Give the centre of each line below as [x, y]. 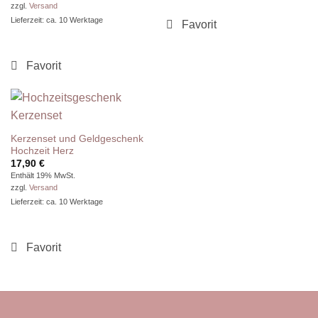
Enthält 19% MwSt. [43, 175]
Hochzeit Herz [42, 150]
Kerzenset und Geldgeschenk [77, 138]
